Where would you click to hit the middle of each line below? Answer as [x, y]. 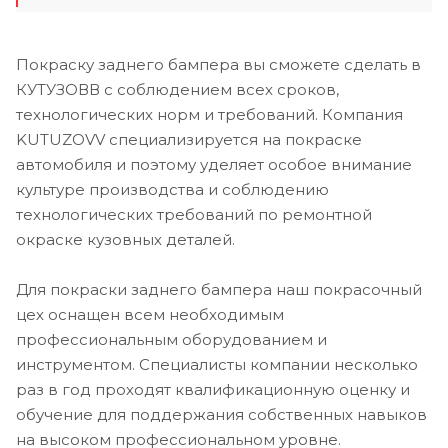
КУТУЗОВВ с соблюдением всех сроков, [177, 89]
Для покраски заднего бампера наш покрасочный [219, 289]
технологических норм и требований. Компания [209, 114]
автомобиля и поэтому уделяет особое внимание [214, 164]
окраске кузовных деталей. [125, 239]
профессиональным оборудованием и [171, 339]
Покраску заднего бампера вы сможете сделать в [218, 64]
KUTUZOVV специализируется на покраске [189, 139]
